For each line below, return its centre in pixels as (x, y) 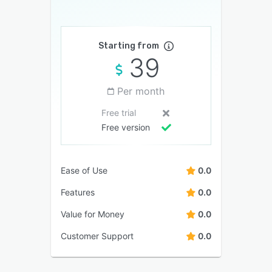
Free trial (118, 112)
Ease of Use (84, 170)
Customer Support (97, 236)
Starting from (129, 46)
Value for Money (93, 214)
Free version (125, 127)
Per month (141, 91)
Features (78, 192)
